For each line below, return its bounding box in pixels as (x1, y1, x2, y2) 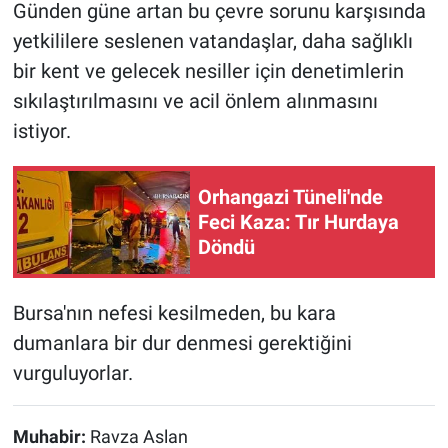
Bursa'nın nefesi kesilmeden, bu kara (12, 301, 336, 326)
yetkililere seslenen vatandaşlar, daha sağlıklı (12, 29, 413, 54)
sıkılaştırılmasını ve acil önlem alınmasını (12, 89, 378, 114)
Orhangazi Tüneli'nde (198, 184, 383, 209)
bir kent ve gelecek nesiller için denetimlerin (12, 59, 404, 84)
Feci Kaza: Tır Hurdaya (198, 209, 399, 234)
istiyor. (12, 119, 71, 144)
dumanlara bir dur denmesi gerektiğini (12, 331, 352, 356)
